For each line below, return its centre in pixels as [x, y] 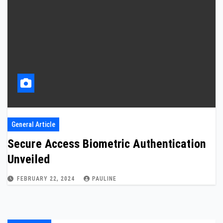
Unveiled [29, 159]
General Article [33, 124]
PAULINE [104, 179]
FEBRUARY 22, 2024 [47, 179]
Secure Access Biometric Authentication [107, 144]
